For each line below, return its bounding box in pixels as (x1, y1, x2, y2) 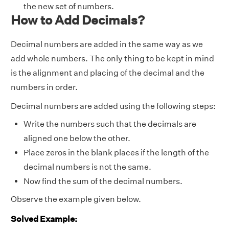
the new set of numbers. (24, 2, 114, 11)
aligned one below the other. (24, 133, 130, 143)
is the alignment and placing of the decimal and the (11, 68, 204, 78)
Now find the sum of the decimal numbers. (24, 176, 182, 186)
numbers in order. (11, 82, 78, 92)
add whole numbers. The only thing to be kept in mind (11, 54, 214, 63)
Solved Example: (11, 214, 77, 224)
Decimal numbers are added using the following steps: (11, 101, 216, 111)
